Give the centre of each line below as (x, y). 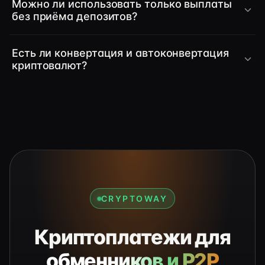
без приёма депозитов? (75, 16)
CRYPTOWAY (134, 198)
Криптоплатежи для (132, 237)
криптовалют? (49, 65)
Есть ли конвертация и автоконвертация (120, 53)
